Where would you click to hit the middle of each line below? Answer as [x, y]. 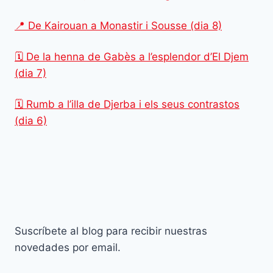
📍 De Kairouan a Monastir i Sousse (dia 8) [118, 25]
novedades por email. [68, 247]
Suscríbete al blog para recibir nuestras [111, 231]
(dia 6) [31, 120]
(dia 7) [30, 73]
